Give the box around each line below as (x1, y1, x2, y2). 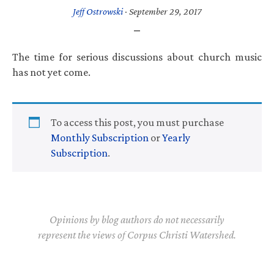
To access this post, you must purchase (51, 116, 224, 128)
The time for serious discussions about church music (12, 50, 262, 63)
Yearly (162, 131, 190, 144)
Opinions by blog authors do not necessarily (50, 213, 224, 226)
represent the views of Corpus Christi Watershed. (38, 228, 236, 241)
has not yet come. (12, 65, 91, 78)
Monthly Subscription (51, 131, 149, 144)
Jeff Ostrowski (73, 6, 123, 17)
